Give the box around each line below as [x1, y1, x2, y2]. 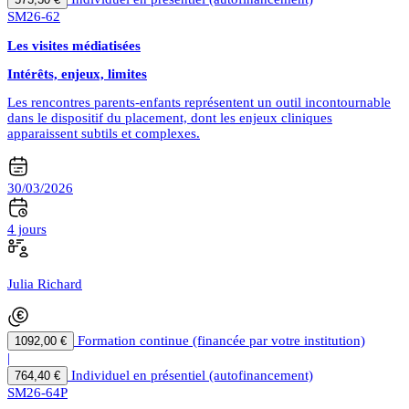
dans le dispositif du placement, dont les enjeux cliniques [7, 110, 332, 126]
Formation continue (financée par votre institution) [78, 333, 365, 349]
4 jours [7, 222, 47, 237]
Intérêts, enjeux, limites [7, 67, 147, 82]
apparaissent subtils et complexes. [7, 126, 200, 142]
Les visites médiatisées [7, 38, 141, 54]
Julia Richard [7, 277, 82, 292]
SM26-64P [7, 385, 68, 401]
